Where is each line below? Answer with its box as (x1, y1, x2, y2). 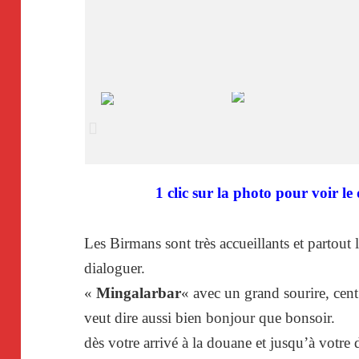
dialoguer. (84, 260, 146, 277)
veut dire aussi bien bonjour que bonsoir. (84, 309, 336, 327)
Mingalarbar (96, 284, 182, 302)
